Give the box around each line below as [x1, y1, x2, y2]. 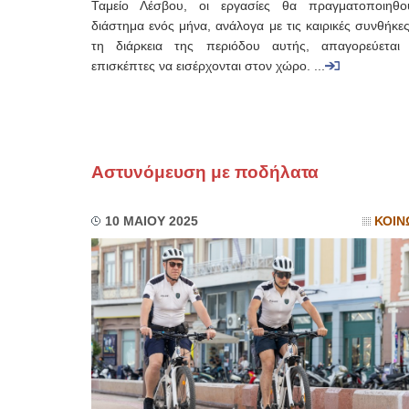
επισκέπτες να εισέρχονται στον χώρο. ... [90, 59, 325, 73]
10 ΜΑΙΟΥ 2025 [104, 215, 198, 228]
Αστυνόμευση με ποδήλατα [90, 163, 319, 182]
